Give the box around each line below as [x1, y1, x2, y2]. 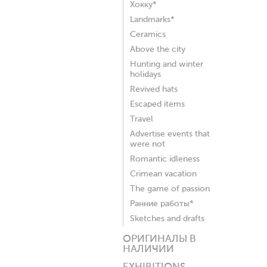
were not [130, 140, 165, 148]
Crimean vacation [130, 170, 197, 178]
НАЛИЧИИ [123, 244, 174, 254]
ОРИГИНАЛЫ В [123, 234, 196, 244]
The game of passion [130, 185, 210, 193]
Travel [130, 115, 153, 123]
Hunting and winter [130, 60, 203, 69]
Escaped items [130, 100, 185, 108]
